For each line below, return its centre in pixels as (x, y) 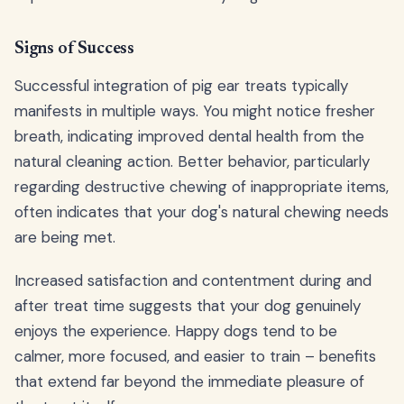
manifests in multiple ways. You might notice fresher (195, 111)
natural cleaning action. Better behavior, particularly (192, 162)
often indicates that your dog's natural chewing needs (202, 212)
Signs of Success (74, 50)
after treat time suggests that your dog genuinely (188, 306)
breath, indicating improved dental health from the (189, 137)
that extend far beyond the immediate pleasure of (189, 382)
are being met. (65, 238)
